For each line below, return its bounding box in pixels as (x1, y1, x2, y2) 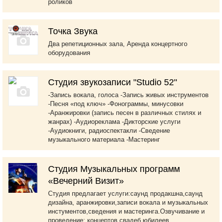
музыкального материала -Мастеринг (48, 136, 160, 143)
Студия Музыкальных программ (48, 164, 180, 174)
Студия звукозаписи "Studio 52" (48, 77, 177, 87)
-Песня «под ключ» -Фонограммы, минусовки (48, 100, 183, 108)
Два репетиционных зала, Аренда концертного (48, 40, 187, 48)
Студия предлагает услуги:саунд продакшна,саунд (48, 190, 203, 197)
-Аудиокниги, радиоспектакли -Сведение (48, 127, 170, 134)
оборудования (48, 49, 90, 56)
